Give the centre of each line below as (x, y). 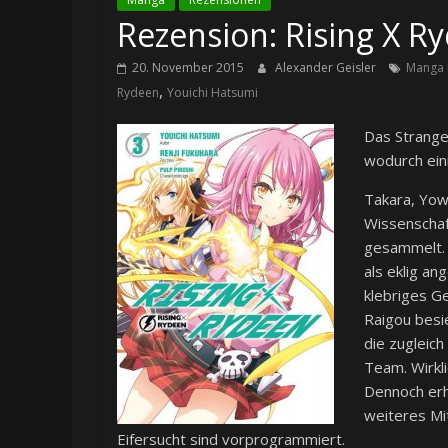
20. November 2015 (188, 68)
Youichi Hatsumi (212, 93)
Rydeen (138, 93)
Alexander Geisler (327, 68)
